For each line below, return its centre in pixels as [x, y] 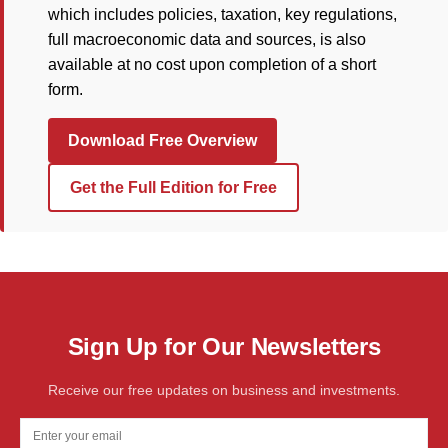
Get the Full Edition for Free [173, 188]
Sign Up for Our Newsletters [224, 347]
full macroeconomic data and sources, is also [207, 40]
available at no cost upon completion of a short [212, 65]
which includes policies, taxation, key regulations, [222, 15]
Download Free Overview [162, 141]
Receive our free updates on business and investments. [224, 390]
